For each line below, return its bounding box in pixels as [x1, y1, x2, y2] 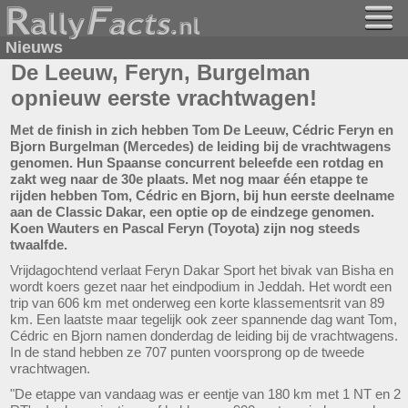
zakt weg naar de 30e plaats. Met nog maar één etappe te [10, 171, 368, 187]
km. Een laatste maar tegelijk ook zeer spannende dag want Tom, [10, 311, 397, 327]
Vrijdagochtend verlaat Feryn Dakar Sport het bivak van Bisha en [10, 262, 393, 278]
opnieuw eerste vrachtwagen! [11, 86, 317, 110]
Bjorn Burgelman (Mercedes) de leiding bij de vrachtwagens [10, 138, 391, 154]
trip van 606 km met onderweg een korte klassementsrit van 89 [10, 295, 384, 311]
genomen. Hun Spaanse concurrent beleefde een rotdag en [10, 155, 383, 170]
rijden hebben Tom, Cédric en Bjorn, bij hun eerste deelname [10, 188, 394, 203]
